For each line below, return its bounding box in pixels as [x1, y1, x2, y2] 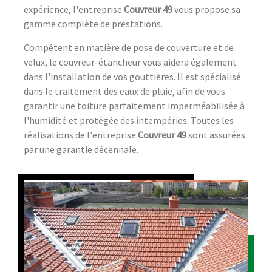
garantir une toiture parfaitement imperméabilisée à [24, 99, 245, 112]
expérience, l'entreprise [24, 2, 124, 15]
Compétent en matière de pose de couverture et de [24, 41, 234, 53]
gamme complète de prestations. [24, 17, 163, 30]
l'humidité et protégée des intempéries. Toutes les [24, 114, 234, 126]
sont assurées [186, 128, 245, 141]
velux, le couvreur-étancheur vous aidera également [24, 55, 237, 68]
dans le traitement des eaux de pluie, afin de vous [24, 84, 225, 97]
